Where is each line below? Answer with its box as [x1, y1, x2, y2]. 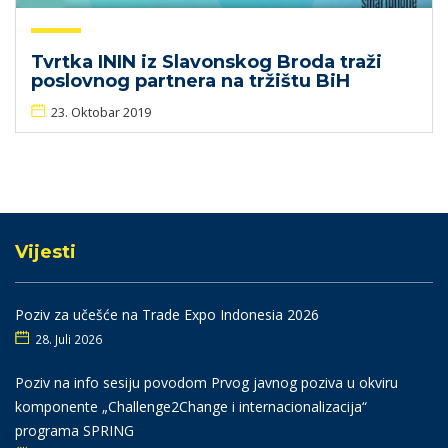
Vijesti [15, 241, 76, 263]
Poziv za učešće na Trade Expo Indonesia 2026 [15, 305, 319, 324]
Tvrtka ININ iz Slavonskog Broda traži [31, 51, 382, 73]
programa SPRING [15, 421, 134, 440]
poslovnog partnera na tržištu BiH [31, 70, 350, 92]
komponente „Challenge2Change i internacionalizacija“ [15, 397, 367, 416]
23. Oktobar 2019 [51, 103, 151, 121]
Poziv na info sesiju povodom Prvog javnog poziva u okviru [15, 373, 398, 392]
